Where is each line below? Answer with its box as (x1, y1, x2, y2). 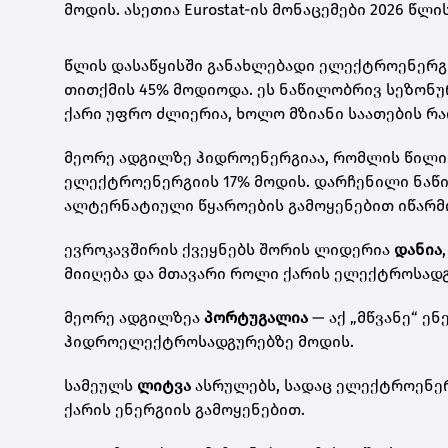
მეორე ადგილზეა (64, 307, 204, 327)
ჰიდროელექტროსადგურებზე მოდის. (64, 331, 354, 351)
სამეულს (64, 375, 137, 395)
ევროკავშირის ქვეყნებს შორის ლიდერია (64, 239, 394, 259)
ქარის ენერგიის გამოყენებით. (64, 399, 305, 419)
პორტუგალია (204, 307, 308, 327)
